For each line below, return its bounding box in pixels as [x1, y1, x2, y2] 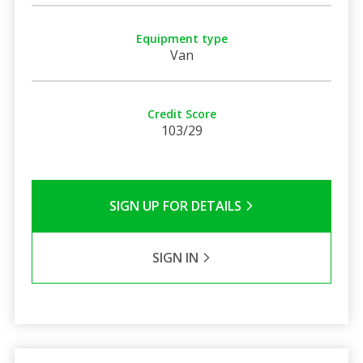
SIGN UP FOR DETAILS [109, 196, 245, 215]
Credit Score [147, 105, 216, 122]
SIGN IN [152, 248, 202, 267]
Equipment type [135, 30, 228, 46]
